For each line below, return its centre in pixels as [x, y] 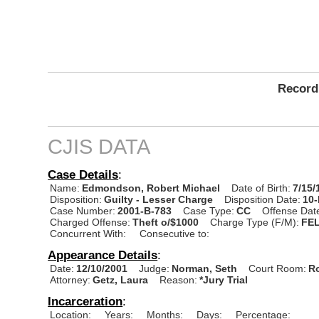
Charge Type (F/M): [255, 222]
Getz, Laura [122, 279]
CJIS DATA [99, 146]
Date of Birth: [261, 188]
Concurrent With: [88, 233]
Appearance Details [103, 255]
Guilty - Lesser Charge [159, 199]
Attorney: [70, 279]
